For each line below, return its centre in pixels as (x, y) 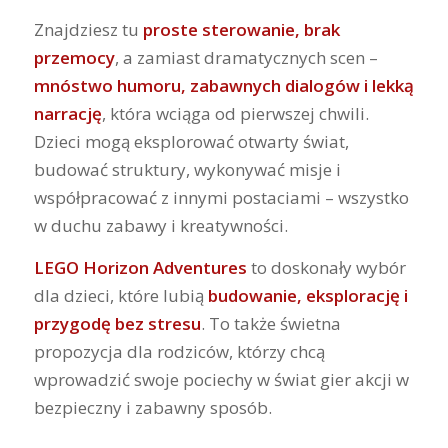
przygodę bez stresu (117, 324)
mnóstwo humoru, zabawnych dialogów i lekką (223, 85)
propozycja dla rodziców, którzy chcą (179, 352)
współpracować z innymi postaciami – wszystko (221, 197)
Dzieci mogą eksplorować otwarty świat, (191, 141)
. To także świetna (270, 324)
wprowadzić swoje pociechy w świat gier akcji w (221, 380)
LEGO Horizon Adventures (140, 268)
